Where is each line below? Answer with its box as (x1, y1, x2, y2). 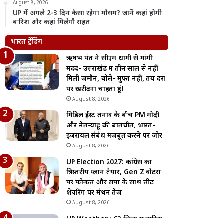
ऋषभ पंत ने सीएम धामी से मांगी (66, 54, 153, 63)
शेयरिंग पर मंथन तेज (66, 188, 122, 198)
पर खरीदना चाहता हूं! (66, 85, 125, 94)
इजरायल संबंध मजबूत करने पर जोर (66, 131, 163, 141)
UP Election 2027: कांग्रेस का (66, 158, 152, 167)
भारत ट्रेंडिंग (10, 37, 43, 47)
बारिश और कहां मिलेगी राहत (13, 18, 91, 27)
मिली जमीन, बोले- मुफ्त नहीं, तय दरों (66, 74, 166, 84)
